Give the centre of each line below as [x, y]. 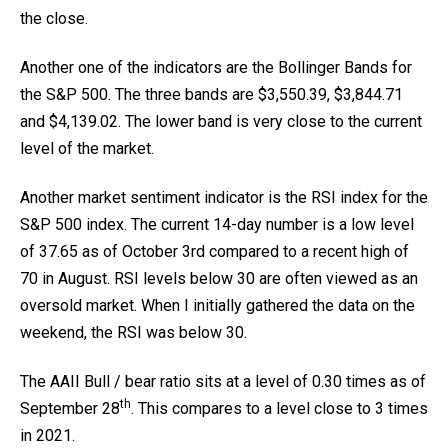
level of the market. [87, 148]
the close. [54, 18]
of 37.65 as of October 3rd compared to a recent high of [214, 251]
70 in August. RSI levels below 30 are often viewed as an [219, 278]
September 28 [70, 408]
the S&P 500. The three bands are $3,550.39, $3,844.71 [211, 94]
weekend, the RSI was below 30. [133, 332]
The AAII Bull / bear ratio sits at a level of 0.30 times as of [223, 381]
